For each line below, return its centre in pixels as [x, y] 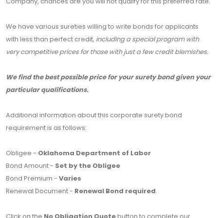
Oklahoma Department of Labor [94, 153]
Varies [70, 179]
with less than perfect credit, [51, 39]
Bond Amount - [30, 166]
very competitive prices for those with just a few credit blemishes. [107, 52]
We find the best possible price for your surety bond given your [108, 77]
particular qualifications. [47, 90]
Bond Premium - [32, 179]
